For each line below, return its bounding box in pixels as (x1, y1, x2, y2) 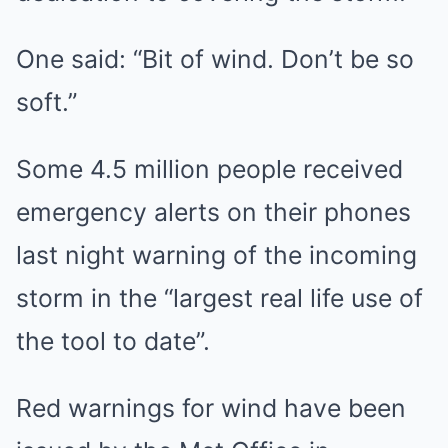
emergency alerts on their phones (16, 197, 411, 228)
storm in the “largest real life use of (16, 283, 423, 314)
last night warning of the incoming (16, 240, 417, 271)
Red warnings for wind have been (16, 393, 406, 424)
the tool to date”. (16, 326, 210, 357)
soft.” (16, 87, 77, 118)
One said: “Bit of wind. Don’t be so (16, 44, 414, 75)
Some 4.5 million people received (16, 154, 403, 185)
